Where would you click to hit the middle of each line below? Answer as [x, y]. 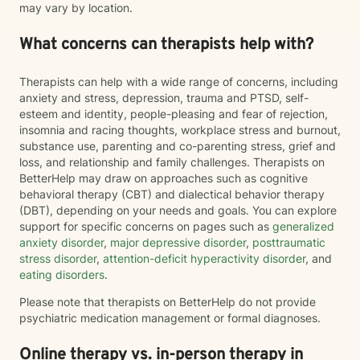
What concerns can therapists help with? [166, 45]
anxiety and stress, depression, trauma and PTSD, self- [164, 98]
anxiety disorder [61, 242]
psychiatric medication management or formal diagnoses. [170, 318]
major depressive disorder [176, 242]
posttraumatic [287, 242]
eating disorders [62, 274]
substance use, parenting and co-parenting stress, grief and [178, 146]
